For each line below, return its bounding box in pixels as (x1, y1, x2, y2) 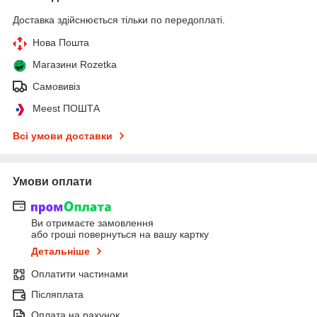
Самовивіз (33, 81, 80, 93)
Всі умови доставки (13, 130, 113, 142)
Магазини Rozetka (33, 59, 117, 71)
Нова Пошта (33, 37, 89, 49)
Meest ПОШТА (33, 103, 100, 115)
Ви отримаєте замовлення (31, 217, 154, 229)
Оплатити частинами (31, 267, 128, 279)
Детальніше (31, 245, 90, 257)
